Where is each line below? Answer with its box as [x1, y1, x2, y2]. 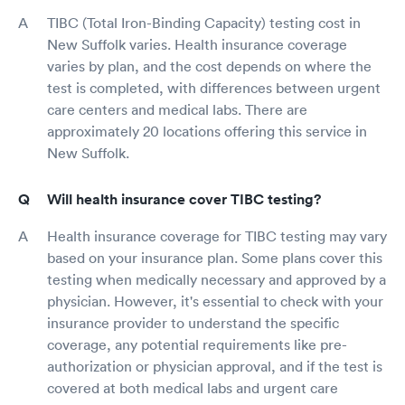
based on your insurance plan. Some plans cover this [47, 248, 382, 267]
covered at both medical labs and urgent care [47, 378, 338, 397]
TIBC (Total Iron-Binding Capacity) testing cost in [47, 13, 361, 32]
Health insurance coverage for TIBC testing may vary [47, 226, 387, 245]
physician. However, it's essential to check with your [47, 291, 383, 310]
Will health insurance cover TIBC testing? [47, 189, 321, 209]
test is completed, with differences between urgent [47, 78, 381, 97]
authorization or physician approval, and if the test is [47, 356, 382, 375]
